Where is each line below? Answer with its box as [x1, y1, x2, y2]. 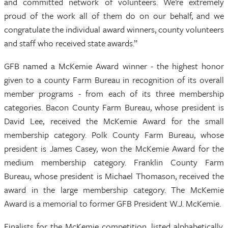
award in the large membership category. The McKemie [4, 183, 224, 196]
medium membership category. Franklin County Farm [4, 156, 224, 168]
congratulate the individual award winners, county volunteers [4, 23, 224, 36]
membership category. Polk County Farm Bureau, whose [4, 128, 224, 141]
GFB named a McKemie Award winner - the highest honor [4, 60, 224, 72]
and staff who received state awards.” [4, 37, 137, 49]
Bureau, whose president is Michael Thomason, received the [4, 169, 224, 182]
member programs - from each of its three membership [4, 87, 224, 100]
